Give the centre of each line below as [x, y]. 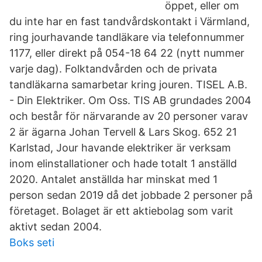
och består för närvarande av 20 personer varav [129, 116]
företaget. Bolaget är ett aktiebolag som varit [121, 211]
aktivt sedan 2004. [56, 227]
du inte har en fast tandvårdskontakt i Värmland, [130, 21]
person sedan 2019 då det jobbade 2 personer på [131, 195]
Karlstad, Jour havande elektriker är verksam [120, 148]
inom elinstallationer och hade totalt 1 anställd [123, 163]
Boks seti [32, 242]
